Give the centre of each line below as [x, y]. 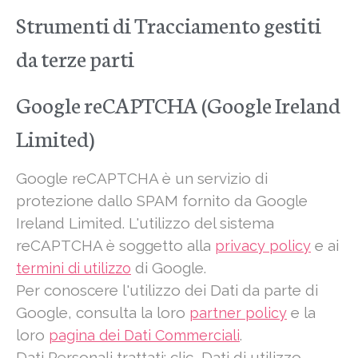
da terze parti [75, 58]
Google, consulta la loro [103, 313]
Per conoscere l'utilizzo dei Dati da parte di [167, 290]
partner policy [238, 313]
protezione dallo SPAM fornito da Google [162, 201]
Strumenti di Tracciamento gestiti [169, 24]
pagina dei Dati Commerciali [144, 336]
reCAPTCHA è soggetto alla [115, 246]
